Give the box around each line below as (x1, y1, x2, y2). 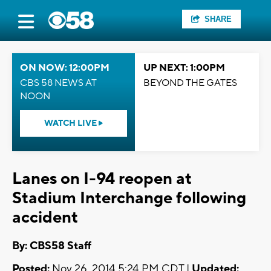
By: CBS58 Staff (12, 239, 91, 253)
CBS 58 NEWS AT (20, 77, 97, 89)
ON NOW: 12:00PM (20, 62, 109, 74)
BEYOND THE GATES (143, 77, 237, 89)
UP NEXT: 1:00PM (143, 62, 225, 74)
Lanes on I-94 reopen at (12, 168, 192, 189)
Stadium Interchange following (12, 188, 246, 209)
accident (12, 207, 78, 228)
